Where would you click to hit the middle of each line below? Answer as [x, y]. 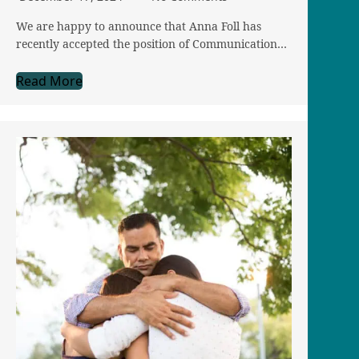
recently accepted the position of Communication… [151, 44]
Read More [49, 81]
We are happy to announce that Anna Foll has [139, 26]
